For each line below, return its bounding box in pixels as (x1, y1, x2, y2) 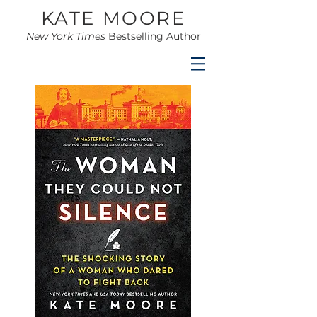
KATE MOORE (40, 7, 186, 30)
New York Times (25, 30, 105, 42)
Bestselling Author (105, 30, 201, 42)
